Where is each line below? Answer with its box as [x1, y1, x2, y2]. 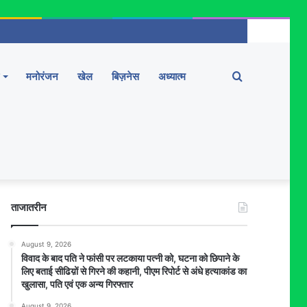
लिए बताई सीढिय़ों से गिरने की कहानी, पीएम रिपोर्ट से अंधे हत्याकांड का [21, 265, 247, 277]
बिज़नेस [112, 70, 139, 83]
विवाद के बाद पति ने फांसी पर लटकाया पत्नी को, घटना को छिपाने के [21, 252, 240, 264]
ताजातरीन [11, 201, 47, 214]
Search [241, 69, 278, 83]
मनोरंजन [26, 70, 58, 83]
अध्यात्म [158, 70, 186, 83]
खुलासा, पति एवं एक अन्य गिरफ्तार [21, 278, 134, 290]
